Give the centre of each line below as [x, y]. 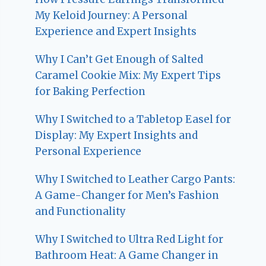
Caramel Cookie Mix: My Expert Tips [128, 76]
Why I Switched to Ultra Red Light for [129, 240]
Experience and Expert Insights [116, 32]
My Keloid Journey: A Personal [112, 16]
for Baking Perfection [91, 92]
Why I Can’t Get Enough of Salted [119, 60]
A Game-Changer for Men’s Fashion [127, 196]
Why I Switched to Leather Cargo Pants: [135, 180]
